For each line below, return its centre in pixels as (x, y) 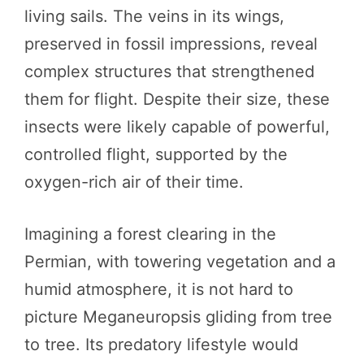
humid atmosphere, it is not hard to (159, 289)
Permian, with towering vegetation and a (180, 261)
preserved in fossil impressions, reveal (171, 43)
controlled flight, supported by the (156, 154)
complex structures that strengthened (169, 71)
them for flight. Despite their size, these (177, 99)
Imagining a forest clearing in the (150, 234)
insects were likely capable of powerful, (177, 126)
